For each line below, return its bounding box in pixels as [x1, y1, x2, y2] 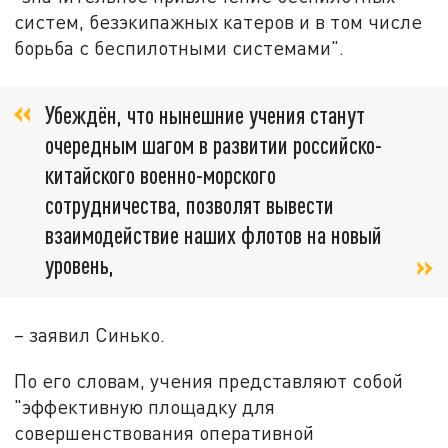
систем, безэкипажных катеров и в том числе [14, 9, 423, 33]
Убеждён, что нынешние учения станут [45, 99, 365, 129]
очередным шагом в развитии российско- [45, 129, 382, 159]
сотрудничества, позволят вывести [45, 189, 334, 219]
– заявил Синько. [14, 323, 166, 347]
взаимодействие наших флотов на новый [45, 219, 382, 249]
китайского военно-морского [45, 159, 276, 189]
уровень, [45, 249, 114, 279]
